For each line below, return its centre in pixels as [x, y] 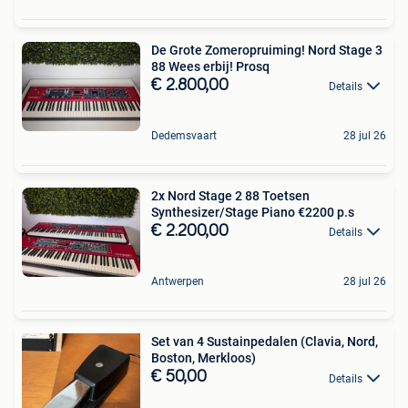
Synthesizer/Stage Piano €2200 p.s [253, 212]
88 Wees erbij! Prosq [210, 66]
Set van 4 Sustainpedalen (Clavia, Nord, [265, 342]
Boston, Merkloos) [204, 358]
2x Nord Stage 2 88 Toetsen [230, 195]
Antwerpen [178, 282]
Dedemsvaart [184, 135]
